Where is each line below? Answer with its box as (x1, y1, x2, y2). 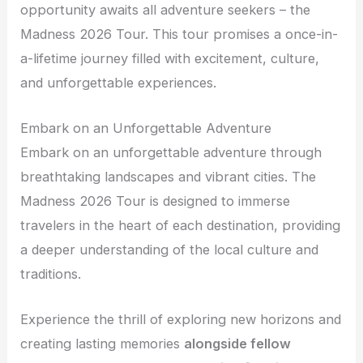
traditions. (20, 266, 82, 283)
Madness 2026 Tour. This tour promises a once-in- (20, 25, 339, 42)
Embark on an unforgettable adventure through (20, 144, 322, 161)
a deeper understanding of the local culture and (20, 241, 319, 258)
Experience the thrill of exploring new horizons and (20, 311, 342, 328)
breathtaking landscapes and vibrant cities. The (20, 169, 317, 186)
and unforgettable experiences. (20, 74, 217, 91)
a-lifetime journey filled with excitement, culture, (20, 49, 320, 66)
